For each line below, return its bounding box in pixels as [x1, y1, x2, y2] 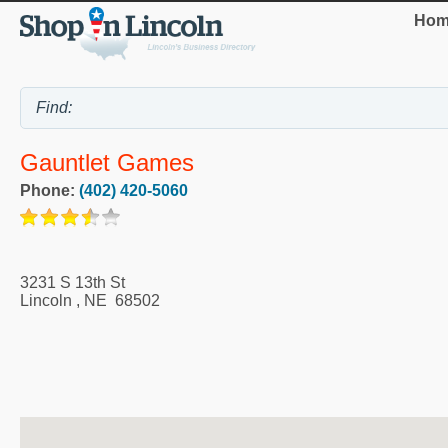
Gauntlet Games [20, 148, 194, 176]
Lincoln [20, 291, 72, 309]
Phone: [20, 181, 79, 199]
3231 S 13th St [20, 273, 125, 291]
